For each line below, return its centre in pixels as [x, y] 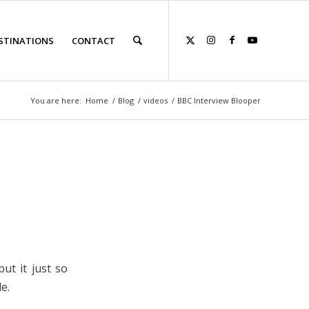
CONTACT [93, 41]
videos [156, 100]
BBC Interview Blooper [219, 100]
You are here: [56, 100]
